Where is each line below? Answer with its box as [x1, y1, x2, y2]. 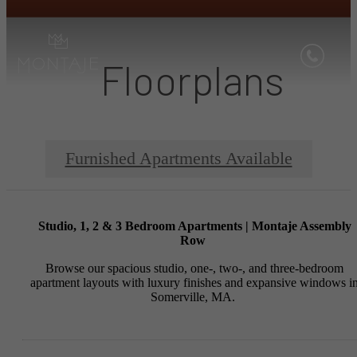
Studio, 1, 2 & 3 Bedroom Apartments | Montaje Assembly [37, 218, 351, 233]
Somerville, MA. [151, 290, 238, 304]
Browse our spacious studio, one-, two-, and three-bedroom [45, 261, 343, 276]
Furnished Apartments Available [65, 148, 292, 168]
